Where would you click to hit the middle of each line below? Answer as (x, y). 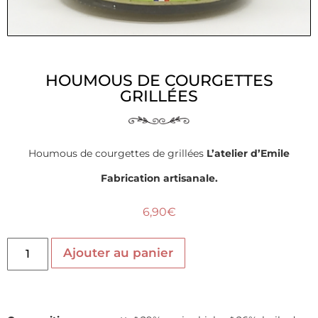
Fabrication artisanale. (159, 179)
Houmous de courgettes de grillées (117, 153)
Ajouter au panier (119, 253)
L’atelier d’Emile (248, 153)
